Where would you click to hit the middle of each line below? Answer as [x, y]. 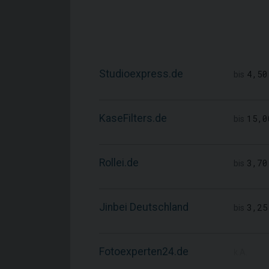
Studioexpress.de [141, 74]
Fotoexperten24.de [144, 252]
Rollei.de [119, 163]
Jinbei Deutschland [144, 207]
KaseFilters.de [133, 118]
